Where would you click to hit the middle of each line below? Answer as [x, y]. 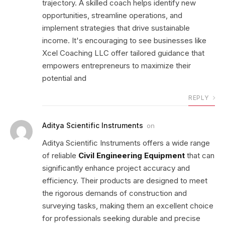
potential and [64, 78]
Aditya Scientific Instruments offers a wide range [126, 143]
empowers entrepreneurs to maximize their [117, 66]
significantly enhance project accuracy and [116, 168]
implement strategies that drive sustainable [116, 28]
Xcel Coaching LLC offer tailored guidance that [123, 53]
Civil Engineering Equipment [132, 156]
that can [200, 156]
